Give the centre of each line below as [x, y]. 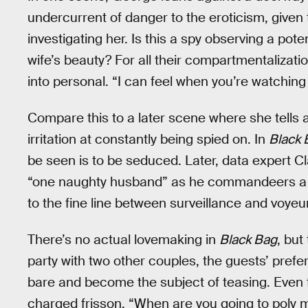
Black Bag [248, 239]
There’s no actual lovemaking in [123, 239]
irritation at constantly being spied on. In [148, 139]
